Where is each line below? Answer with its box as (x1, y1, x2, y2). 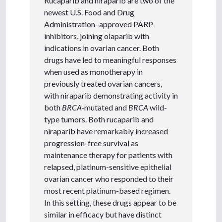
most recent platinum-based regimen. (44, 185, 170, 195)
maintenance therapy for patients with (44, 150, 172, 160)
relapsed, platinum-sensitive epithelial (44, 162, 171, 171)
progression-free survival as (44, 138, 138, 148)
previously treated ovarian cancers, (44, 78, 162, 88)
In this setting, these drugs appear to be (44, 197, 176, 207)
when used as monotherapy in (44, 66, 143, 76)
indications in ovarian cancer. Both (44, 43, 159, 53)
